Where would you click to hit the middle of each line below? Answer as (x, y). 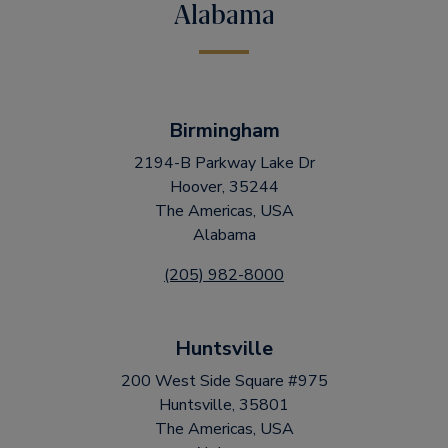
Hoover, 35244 (224, 187)
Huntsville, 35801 (224, 405)
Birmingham (224, 130)
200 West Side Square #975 (224, 381)
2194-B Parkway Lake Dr (224, 163)
